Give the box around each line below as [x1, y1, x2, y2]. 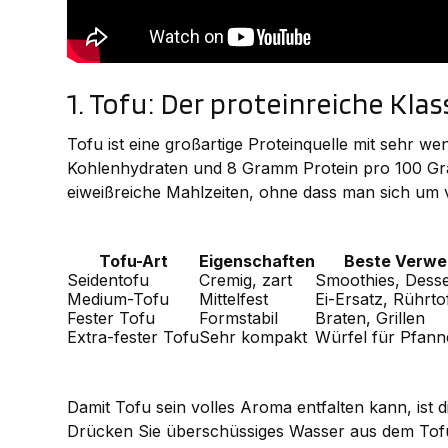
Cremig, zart [199, 270, 293, 291]
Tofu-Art [98, 251, 168, 272]
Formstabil [199, 308, 279, 329]
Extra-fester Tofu [67, 327, 200, 348]
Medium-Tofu [67, 289, 170, 310]
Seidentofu [67, 270, 150, 291]
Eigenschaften [199, 251, 316, 272]
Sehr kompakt [199, 327, 308, 348]
